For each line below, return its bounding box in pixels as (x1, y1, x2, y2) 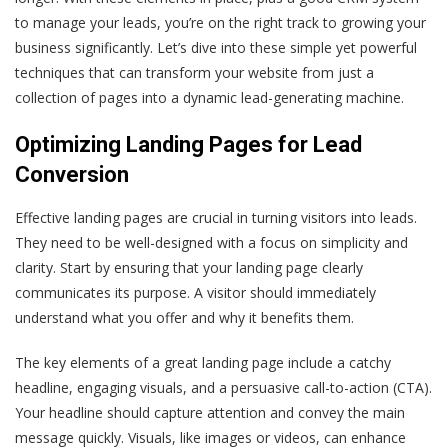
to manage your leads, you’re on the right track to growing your (15, 12, 426, 32)
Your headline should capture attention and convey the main (15, 402, 405, 422)
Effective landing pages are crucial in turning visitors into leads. (15, 207, 417, 227)
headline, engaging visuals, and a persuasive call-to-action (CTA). (15, 377, 432, 397)
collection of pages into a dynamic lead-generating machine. (15, 87, 404, 107)
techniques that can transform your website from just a (15, 62, 374, 82)
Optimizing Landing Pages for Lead (15, 131, 362, 157)
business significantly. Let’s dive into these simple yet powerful (15, 37, 417, 57)
